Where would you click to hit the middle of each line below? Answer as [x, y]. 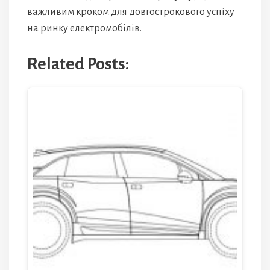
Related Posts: [78, 64]
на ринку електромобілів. [84, 28]
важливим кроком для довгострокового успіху [131, 12]
